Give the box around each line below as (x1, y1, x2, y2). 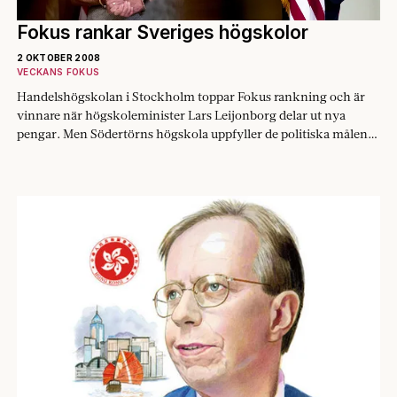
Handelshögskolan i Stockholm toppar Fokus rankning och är (17, 88, 365, 105)
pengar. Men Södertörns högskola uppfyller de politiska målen (17, 125, 368, 142)
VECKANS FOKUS (17, 66, 100, 77)
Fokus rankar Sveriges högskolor (17, 20, 308, 43)
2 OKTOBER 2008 (17, 51, 101, 63)
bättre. (17, 144, 53, 160)
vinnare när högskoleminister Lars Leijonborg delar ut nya (17, 106, 346, 123)
